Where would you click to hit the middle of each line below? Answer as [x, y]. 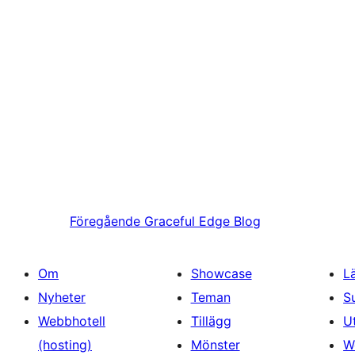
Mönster [215, 345]
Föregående [105, 221]
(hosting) [65, 345]
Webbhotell [72, 321]
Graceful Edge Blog [202, 221]
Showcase [221, 274]
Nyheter [62, 298]
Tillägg [211, 321]
